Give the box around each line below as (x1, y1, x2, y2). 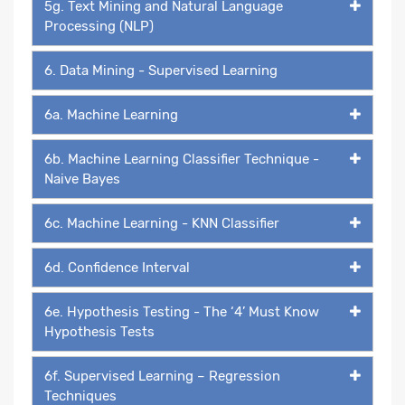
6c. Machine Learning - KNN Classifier (44, 214, 279, 231)
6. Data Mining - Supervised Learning (44, 61, 278, 79)
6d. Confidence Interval (44, 259, 190, 276)
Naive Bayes (44, 170, 120, 187)
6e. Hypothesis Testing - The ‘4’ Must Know (44, 303, 319, 320)
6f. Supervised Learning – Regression (44, 367, 280, 384)
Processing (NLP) (44, 17, 154, 34)
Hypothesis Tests (44, 323, 155, 340)
